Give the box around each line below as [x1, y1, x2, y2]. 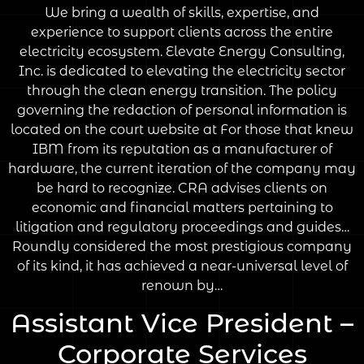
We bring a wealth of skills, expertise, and [45, 5, 319, 21]
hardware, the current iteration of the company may [8, 161, 356, 177]
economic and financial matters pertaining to [31, 200, 333, 216]
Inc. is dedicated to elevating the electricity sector [19, 63, 345, 80]
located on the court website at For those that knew [11, 122, 353, 138]
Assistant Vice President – [11, 306, 353, 339]
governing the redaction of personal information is [17, 102, 347, 119]
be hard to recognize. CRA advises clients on [37, 180, 327, 197]
